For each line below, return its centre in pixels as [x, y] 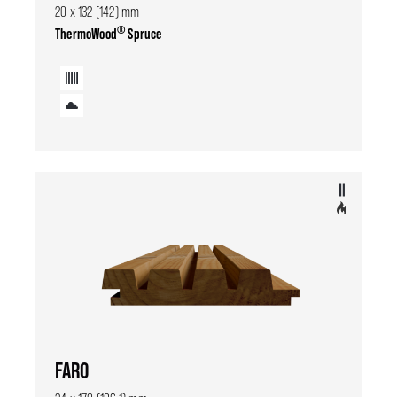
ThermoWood [86, 33]
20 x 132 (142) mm [97, 12]
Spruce [144, 33]
